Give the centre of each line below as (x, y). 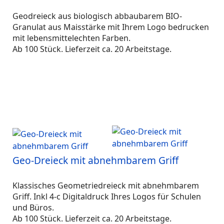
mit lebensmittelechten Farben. (72, 38)
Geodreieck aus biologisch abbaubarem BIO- (97, 16)
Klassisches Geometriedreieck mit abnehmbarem (106, 185)
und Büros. (34, 207)
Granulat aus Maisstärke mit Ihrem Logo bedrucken (111, 27)
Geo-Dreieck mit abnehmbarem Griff (95, 160)
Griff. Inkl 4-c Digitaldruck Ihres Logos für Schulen (107, 196)
